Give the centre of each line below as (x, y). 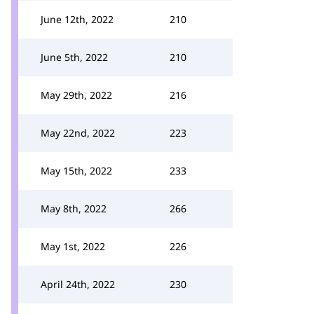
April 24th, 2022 (78, 284)
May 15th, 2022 (76, 171)
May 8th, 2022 (74, 209)
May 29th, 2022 (76, 95)
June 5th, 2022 (74, 57)
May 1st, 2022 (73, 246)
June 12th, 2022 (77, 19)
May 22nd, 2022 (78, 133)
